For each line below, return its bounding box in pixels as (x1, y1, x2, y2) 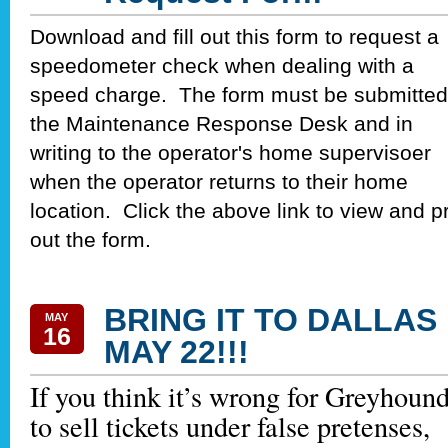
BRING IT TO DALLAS (104, 302, 437, 339)
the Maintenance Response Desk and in (30, 112, 413, 136)
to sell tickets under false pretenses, (30, 407, 430, 446)
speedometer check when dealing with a (30, 54, 414, 78)
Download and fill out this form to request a (30, 25, 439, 49)
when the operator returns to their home (30, 170, 408, 194)
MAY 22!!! (104, 334, 249, 371)
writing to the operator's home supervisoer (30, 141, 431, 165)
